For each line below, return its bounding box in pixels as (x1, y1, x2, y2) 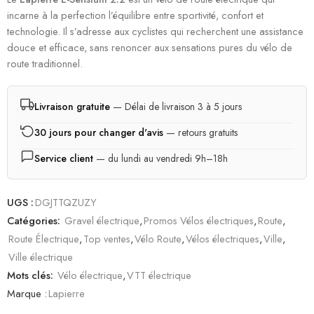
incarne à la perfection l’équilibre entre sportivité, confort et (7, 8, 264, 22)
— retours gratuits (163, 125, 238, 139)
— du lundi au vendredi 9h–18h (93, 151, 228, 165)
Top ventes (83, 231, 130, 246)
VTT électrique (127, 268, 191, 282)
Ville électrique (8, 250, 73, 264)
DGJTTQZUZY (35, 195, 96, 210)
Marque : (7, 286, 47, 301)
